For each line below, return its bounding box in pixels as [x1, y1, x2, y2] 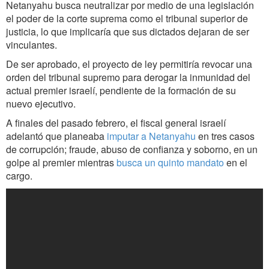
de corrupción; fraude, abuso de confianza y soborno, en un [6, 142, 258, 157]
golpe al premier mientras [6, 156, 116, 170]
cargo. [6, 169, 32, 183]
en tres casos [196, 129, 255, 144]
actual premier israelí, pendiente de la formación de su [6, 83, 236, 98]
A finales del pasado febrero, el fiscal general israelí [6, 116, 226, 130]
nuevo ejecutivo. [6, 97, 76, 111]
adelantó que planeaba [6, 129, 107, 144]
